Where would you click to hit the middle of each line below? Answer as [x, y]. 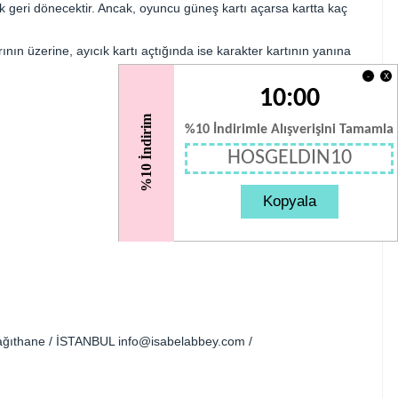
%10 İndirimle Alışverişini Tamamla [290, 130]
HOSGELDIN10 [289, 158]
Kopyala [289, 201]
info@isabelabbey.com [182, 341]
